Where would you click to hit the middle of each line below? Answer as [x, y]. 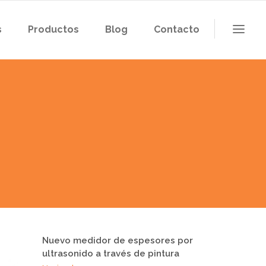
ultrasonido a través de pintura [111, 254]
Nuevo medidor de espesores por [118, 240]
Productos [53, 29]
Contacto [177, 29]
